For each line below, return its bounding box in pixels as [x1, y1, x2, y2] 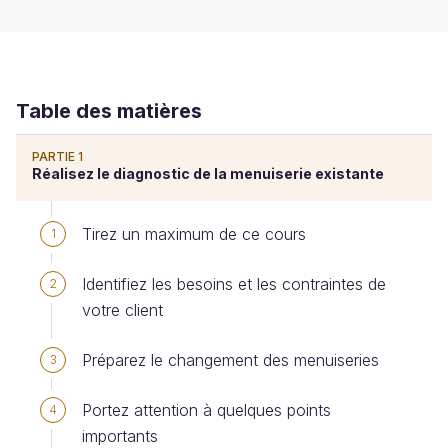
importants [82, 426, 158, 446]
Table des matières [16, 99, 202, 123]
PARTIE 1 [32, 149, 83, 164]
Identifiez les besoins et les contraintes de [82, 274, 386, 294]
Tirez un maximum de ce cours [82, 224, 306, 244]
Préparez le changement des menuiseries [82, 350, 379, 370]
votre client [82, 300, 163, 320]
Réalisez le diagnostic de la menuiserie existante [32, 165, 384, 182]
